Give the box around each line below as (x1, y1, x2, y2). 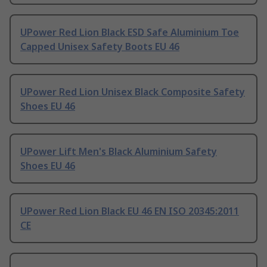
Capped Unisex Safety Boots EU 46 (20, 40, 179, 54)
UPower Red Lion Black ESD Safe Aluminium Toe (20, 26, 239, 39)
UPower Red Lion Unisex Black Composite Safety (20, 85, 245, 99)
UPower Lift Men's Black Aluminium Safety (20, 145, 217, 159)
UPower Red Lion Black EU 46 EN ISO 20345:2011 (20, 204, 239, 218)
